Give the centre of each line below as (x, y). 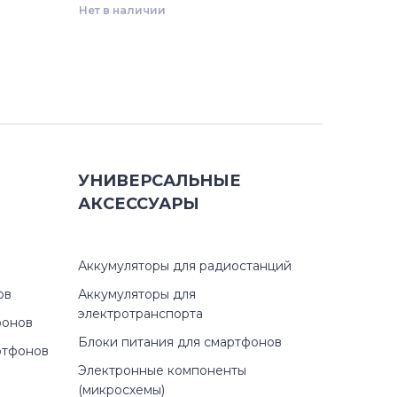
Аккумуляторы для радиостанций (185, 266)
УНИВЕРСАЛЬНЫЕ (160, 181)
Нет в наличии (122, 10)
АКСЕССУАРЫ (139, 204)
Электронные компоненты (162, 370)
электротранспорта (140, 314)
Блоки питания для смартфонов (180, 342)
